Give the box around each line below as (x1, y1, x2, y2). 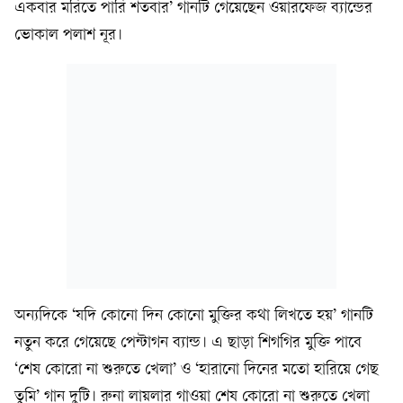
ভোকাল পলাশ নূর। (14, 27, 122, 45)
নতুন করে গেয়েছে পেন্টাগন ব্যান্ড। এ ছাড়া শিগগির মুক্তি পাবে (14, 335, 362, 353)
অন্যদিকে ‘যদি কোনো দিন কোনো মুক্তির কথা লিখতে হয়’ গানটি (14, 308, 373, 326)
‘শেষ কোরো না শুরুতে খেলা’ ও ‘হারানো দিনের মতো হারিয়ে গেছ (14, 362, 379, 380)
